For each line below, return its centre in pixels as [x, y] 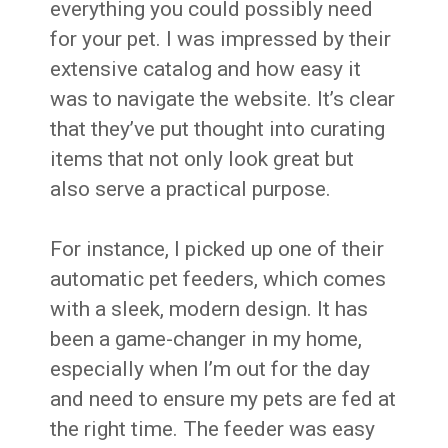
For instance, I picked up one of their [217, 248]
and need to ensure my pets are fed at [223, 398]
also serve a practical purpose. [191, 188]
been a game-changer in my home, [206, 338]
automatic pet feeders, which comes [218, 278]
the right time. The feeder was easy [213, 428]
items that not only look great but [202, 158]
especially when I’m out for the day [210, 368]
